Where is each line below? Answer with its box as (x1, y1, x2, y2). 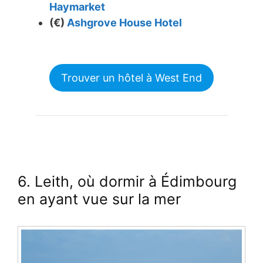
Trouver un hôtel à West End (61, 71, 202, 84)
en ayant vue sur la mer (18, 190, 181, 208)
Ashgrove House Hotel (67, 16, 182, 29)
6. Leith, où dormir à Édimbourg (18, 172, 237, 190)
